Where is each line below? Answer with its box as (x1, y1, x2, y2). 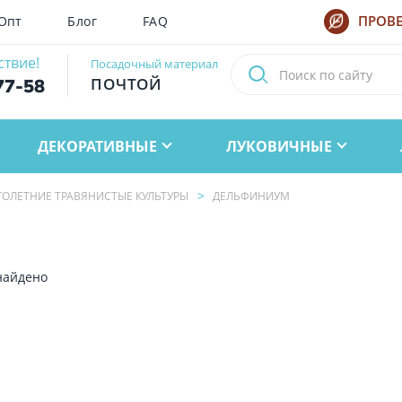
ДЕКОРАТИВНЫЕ (38, 135, 158, 156)
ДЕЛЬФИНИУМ (213, 188, 290, 204)
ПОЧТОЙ (91, 74, 162, 94)
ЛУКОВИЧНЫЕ (225, 135, 332, 156)
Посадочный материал (91, 56, 218, 72)
